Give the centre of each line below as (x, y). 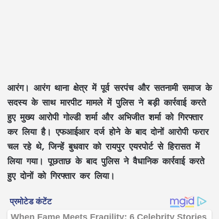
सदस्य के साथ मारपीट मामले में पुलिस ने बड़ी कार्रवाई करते (107, 102)
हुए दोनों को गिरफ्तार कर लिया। (61, 175)
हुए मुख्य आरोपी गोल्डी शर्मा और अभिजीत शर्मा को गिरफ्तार (105, 117)
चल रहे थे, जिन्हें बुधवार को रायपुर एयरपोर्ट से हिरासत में (103, 146)
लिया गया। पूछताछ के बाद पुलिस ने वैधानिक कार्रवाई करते (106, 161)
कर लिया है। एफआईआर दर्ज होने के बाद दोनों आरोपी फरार (108, 131)
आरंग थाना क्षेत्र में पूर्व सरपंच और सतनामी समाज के (120, 87)
